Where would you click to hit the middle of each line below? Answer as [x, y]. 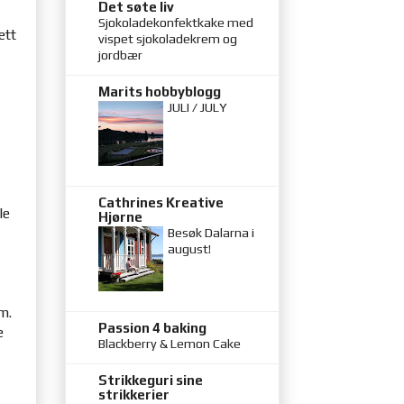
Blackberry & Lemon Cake [170, 343]
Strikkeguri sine [151, 380]
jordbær [120, 55]
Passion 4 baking [152, 327]
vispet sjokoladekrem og [168, 38]
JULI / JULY [197, 107]
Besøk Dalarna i [211, 232]
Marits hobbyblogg [160, 91]
